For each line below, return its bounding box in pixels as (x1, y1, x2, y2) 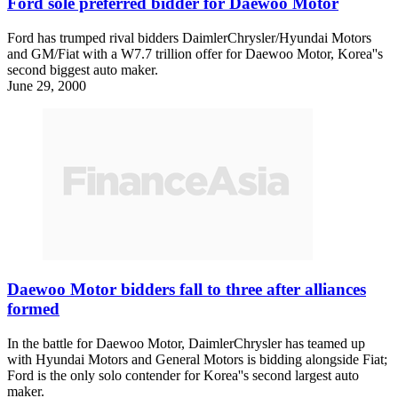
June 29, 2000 (7, 77, 86, 93)
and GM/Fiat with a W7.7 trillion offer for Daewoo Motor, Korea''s (7, 45, 383, 61)
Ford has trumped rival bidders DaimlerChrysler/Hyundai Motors (7, 29, 371, 45)
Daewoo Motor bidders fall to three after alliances (7, 280, 366, 299)
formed (7, 299, 60, 319)
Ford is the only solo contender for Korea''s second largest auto (7, 368, 359, 384)
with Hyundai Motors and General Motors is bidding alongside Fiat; (7, 352, 387, 368)
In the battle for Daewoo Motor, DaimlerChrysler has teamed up (7, 336, 365, 352)
